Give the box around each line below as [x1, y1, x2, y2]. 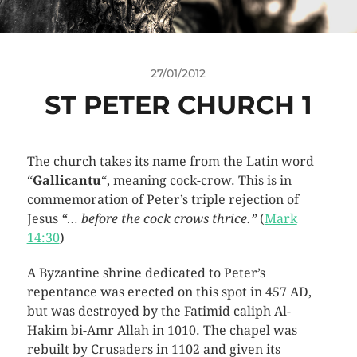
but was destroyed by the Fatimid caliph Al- [26, 303, 291, 319]
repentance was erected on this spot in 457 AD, [26, 284, 312, 300]
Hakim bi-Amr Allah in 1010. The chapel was [26, 322, 297, 338]
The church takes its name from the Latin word [26, 153, 314, 169]
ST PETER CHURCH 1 [44, 88, 312, 120]
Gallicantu [32, 172, 101, 188]
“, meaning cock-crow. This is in [100, 172, 292, 188]
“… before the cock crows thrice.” [61, 210, 257, 226]
